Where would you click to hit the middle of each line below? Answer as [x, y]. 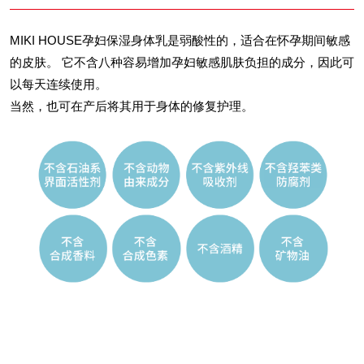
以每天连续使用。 [58, 84]
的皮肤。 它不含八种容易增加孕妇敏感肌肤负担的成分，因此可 [182, 63]
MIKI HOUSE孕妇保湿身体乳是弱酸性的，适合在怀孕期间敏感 [180, 41]
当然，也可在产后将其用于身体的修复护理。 [132, 106]
